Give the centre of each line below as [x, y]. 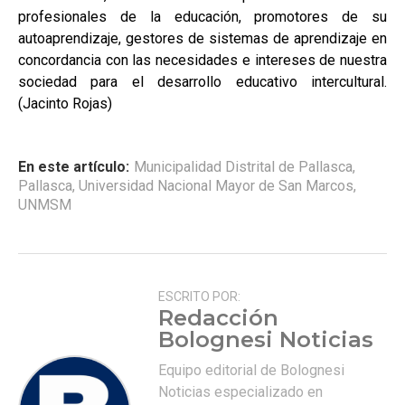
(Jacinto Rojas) [65, 103]
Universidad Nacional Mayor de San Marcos [216, 185]
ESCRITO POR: [199, 296]
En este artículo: [74, 166]
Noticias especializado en [240, 391]
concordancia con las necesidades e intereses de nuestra [202, 60]
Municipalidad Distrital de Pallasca [243, 166]
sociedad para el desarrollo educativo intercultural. [202, 81]
